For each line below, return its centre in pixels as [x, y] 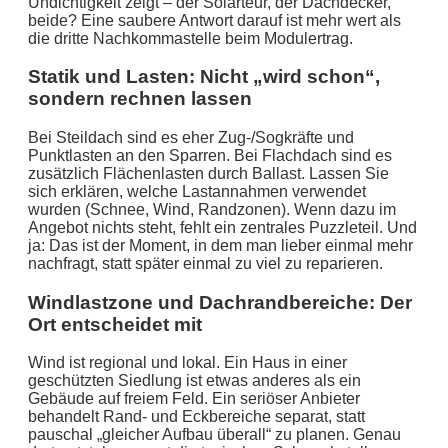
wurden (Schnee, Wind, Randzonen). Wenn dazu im [212, 209]
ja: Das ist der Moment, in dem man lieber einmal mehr [220, 245]
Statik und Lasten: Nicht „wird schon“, [204, 77]
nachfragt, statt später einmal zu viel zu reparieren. [205, 263]
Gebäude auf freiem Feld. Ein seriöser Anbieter [194, 399]
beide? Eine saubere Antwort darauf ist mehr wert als [214, 20]
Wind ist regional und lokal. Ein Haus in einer [187, 363]
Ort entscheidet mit [115, 324]
